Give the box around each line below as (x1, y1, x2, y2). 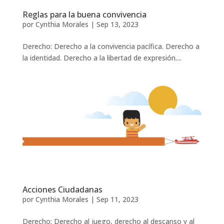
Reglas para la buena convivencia (22, 8, 146, 20)
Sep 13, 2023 (96, 19, 138, 29)
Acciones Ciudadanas (22, 183, 102, 195)
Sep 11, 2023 (96, 194, 138, 204)
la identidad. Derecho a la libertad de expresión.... (22, 52, 181, 62)
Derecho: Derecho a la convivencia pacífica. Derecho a (22, 41, 199, 51)
